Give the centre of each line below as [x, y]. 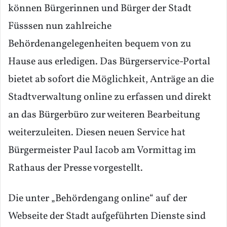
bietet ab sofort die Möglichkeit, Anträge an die [111, 80]
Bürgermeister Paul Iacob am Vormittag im [102, 151]
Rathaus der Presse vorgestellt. [75, 168]
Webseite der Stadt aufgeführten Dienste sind [107, 217]
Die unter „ [32, 199]
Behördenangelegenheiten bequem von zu [100, 44]
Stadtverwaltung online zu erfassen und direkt [110, 98]
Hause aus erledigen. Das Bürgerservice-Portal [109, 62]
